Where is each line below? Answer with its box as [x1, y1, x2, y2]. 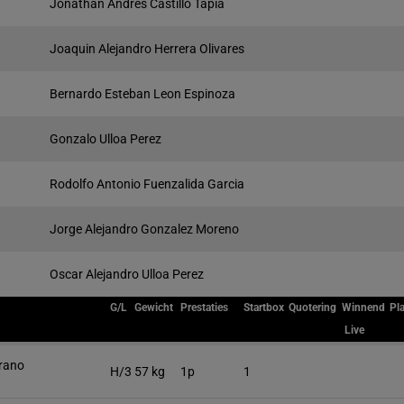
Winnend [342, 301, 385, 314]
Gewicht [134, 301, 173, 314]
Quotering [289, 301, 336, 314]
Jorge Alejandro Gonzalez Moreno [50, 222, 239, 236]
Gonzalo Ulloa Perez [50, 132, 161, 146]
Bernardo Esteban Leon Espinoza [50, 87, 235, 101]
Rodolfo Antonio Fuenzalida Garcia [50, 177, 244, 191]
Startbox [243, 301, 284, 314]
